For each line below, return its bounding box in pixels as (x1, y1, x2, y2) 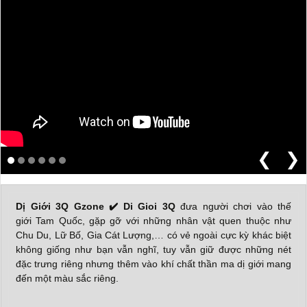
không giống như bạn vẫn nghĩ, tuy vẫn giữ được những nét (16, 244, 291, 255)
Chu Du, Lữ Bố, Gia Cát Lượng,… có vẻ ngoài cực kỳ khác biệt (16, 230, 291, 241)
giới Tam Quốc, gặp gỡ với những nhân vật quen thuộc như (16, 215, 291, 226)
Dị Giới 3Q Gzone (16, 201, 104, 212)
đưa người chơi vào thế (175, 201, 291, 212)
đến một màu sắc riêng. (16, 273, 119, 284)
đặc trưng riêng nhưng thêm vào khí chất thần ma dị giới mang (16, 258, 291, 269)
